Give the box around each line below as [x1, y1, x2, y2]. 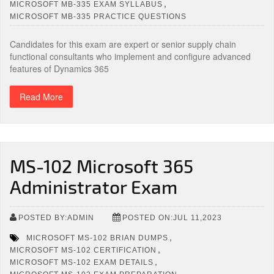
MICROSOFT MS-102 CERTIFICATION [10, 245, 157, 254]
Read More [20, 91, 63, 103]
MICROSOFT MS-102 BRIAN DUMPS [26, 233, 168, 242]
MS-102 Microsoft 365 [10, 155, 193, 177]
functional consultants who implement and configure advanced [10, 50, 251, 62]
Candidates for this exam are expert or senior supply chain [10, 38, 236, 50]
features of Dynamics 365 [10, 62, 109, 75]
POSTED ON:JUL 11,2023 [122, 213, 222, 222]
